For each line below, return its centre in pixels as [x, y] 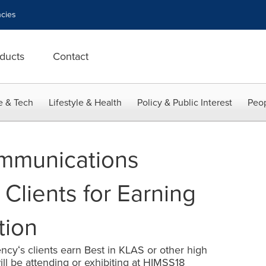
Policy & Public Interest [185, 102]
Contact [71, 56]
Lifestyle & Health [85, 102]
